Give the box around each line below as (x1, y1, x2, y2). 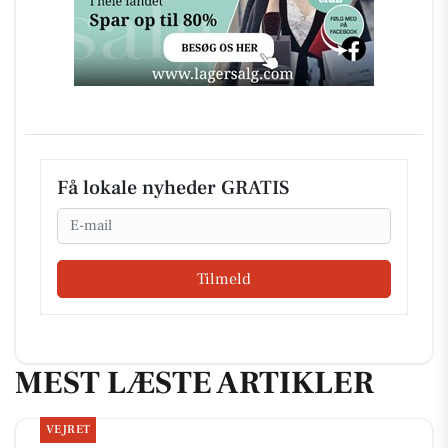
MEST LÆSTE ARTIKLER (15, 362, 374, 405)
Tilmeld (197, 269, 251, 290)
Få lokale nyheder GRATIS (57, 174, 289, 201)
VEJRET (45, 421, 91, 437)
